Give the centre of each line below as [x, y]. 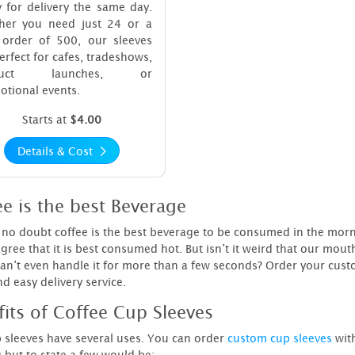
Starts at [46, 119]
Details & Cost [56, 151]
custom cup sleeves [279, 338]
